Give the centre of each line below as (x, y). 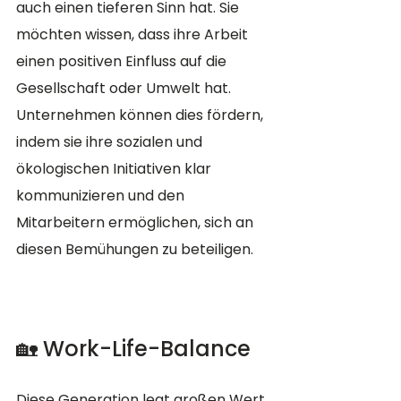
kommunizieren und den (102, 196)
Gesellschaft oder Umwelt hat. (125, 89)
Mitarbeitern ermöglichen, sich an (137, 223)
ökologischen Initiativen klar (115, 169)
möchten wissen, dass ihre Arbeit (134, 35)
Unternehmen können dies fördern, (141, 115)
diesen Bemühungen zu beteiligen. (135, 250)
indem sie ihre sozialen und (111, 142)
